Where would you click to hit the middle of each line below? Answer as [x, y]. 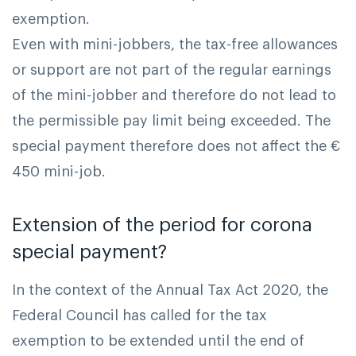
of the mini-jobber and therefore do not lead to [174, 96]
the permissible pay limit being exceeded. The [171, 121]
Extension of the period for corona [162, 224]
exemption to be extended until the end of [158, 341]
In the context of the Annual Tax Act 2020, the [170, 290]
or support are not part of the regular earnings [172, 70]
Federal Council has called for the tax [139, 315]
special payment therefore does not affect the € [176, 147]
